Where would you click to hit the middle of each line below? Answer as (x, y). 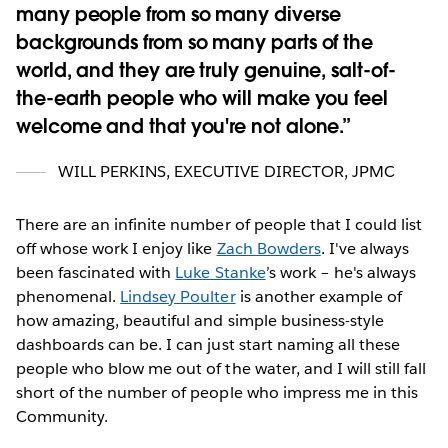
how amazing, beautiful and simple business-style (200, 320)
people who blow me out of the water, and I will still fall (221, 368)
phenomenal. (68, 296)
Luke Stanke (220, 272)
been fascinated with (96, 272)
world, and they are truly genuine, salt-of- (206, 70)
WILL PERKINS (110, 171)
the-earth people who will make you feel (202, 98)
